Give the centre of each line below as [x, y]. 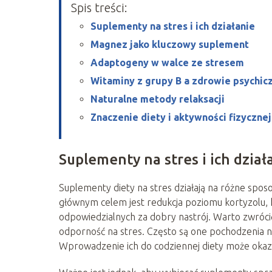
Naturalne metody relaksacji [158, 99]
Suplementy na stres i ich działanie [173, 26]
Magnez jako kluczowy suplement [170, 44]
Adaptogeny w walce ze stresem [167, 62]
